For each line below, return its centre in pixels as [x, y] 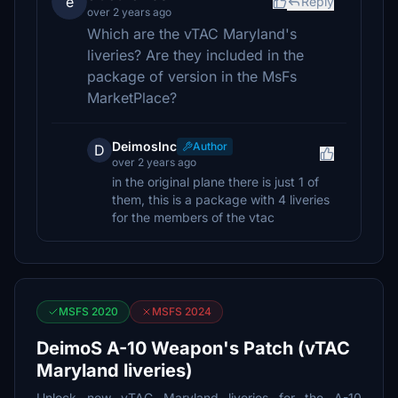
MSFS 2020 [88, 311]
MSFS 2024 [182, 311]
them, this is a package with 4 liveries [221, 199]
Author [210, 146]
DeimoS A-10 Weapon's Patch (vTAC [193, 348]
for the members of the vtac [193, 217]
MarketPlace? [132, 98]
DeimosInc [144, 146]
